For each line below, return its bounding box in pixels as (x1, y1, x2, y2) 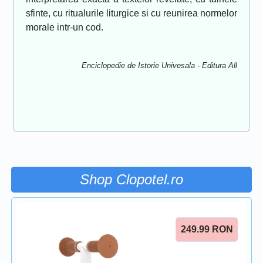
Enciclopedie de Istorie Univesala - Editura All (82, 61, 237, 70)
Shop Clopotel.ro (80, 171, 183, 188)
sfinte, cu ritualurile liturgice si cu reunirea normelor (26, 8, 237, 19)
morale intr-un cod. (26, 22, 103, 33)
